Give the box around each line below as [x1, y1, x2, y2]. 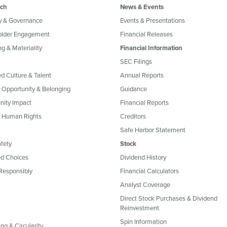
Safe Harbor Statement [120, 125, 185, 135]
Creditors [120, 111, 146, 121]
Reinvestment [120, 203, 159, 213]
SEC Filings [120, 57, 152, 66]
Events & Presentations [120, 16, 185, 25]
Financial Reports [120, 98, 169, 107]
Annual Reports [120, 70, 164, 80]
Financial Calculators [120, 166, 179, 176]
